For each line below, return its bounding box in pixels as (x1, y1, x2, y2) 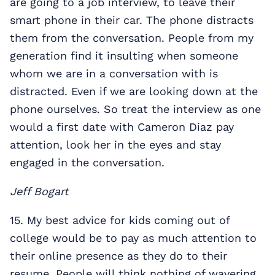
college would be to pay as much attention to (10, 231, 257, 244)
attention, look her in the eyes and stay (10, 137, 221, 151)
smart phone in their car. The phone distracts (10, 13, 254, 26)
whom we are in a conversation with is (10, 66, 218, 80)
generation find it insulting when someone (10, 48, 238, 62)
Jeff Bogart (10, 184, 69, 198)
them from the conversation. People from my (10, 31, 254, 44)
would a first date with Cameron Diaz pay (10, 120, 234, 133)
